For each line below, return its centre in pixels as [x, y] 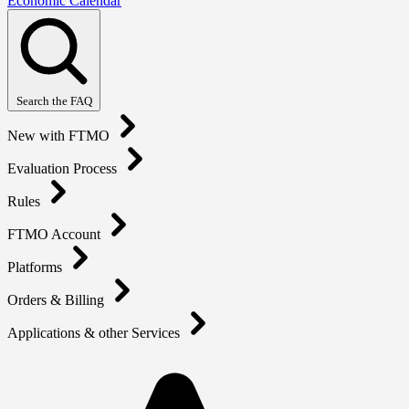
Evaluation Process [64, 169]
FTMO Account [56, 235]
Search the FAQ [54, 101]
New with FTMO [60, 136]
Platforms [37, 267]
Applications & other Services [95, 333]
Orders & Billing [58, 300]
